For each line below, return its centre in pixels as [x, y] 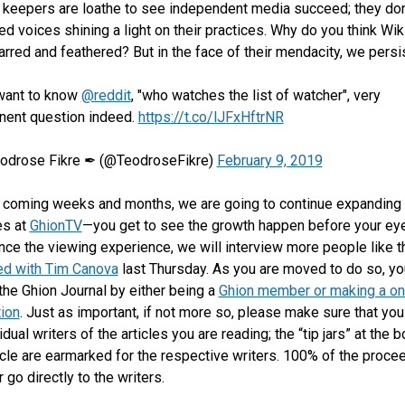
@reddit [106, 95]
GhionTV [56, 226]
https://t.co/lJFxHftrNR [211, 117]
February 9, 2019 [269, 160]
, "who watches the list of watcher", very [255, 95]
